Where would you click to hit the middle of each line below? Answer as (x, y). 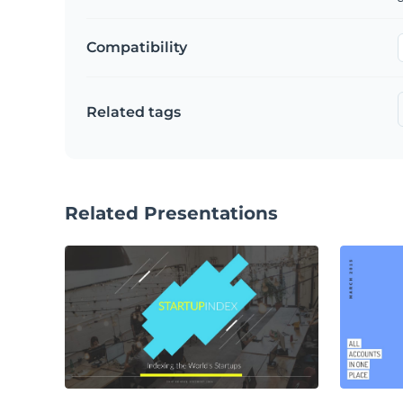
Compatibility (137, 48)
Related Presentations (171, 214)
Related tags (134, 112)
